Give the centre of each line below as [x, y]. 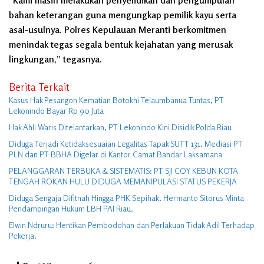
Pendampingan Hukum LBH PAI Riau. [71, 209]
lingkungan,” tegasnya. [55, 59]
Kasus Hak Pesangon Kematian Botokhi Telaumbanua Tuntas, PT [116, 100]
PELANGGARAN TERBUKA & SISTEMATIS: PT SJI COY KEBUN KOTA [123, 171]
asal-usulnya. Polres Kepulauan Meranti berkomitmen [118, 30]
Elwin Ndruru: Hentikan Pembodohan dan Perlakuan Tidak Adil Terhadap [132, 225]
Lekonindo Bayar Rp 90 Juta [56, 111]
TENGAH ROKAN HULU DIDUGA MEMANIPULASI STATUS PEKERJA [123, 181]
